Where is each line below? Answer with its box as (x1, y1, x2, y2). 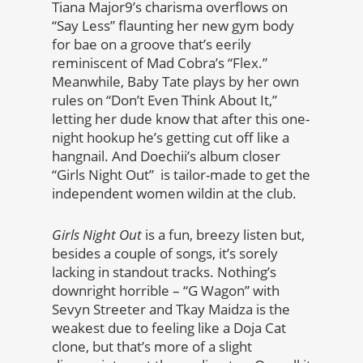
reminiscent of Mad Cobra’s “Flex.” (52, 53, 267, 73)
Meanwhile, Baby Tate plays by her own (52, 72, 299, 92)
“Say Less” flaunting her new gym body (52, 16, 294, 36)
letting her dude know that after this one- (52, 109, 310, 129)
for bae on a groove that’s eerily (52, 35, 251, 54)
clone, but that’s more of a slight (52, 337, 252, 357)
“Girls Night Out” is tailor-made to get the (52, 165, 310, 185)
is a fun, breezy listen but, (145, 225, 305, 245)
